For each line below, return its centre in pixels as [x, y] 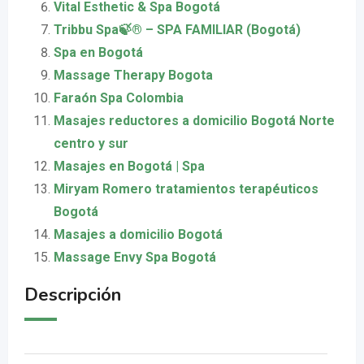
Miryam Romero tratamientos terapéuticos [186, 189]
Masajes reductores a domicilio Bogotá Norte [194, 121]
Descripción [73, 295]
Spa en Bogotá [98, 52]
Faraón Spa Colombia [119, 98]
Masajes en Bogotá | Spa [129, 166]
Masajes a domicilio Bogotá [138, 234]
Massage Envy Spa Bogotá [135, 257]
